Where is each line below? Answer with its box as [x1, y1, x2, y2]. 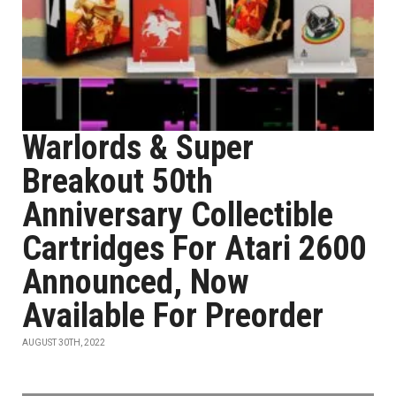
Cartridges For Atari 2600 [22, 229, 366, 268]
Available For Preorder [22, 296, 324, 335]
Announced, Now [22, 263, 249, 301]
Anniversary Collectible [22, 195, 333, 234]
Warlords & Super [22, 128, 254, 167]
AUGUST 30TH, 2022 [22, 338, 105, 347]
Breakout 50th [22, 162, 213, 201]
